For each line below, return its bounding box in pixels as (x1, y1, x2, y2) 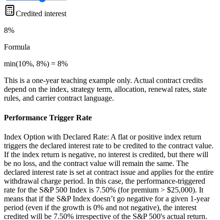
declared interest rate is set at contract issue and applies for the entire (4, 168, 214, 176)
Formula (4, 43, 30, 52)
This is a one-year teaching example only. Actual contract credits (4, 76, 203, 85)
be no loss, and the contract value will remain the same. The (4, 159, 189, 167)
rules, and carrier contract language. (4, 94, 114, 103)
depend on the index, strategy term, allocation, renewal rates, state (4, 85, 207, 94)
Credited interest (16, 9, 66, 18)
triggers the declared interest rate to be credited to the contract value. (4, 141, 214, 150)
